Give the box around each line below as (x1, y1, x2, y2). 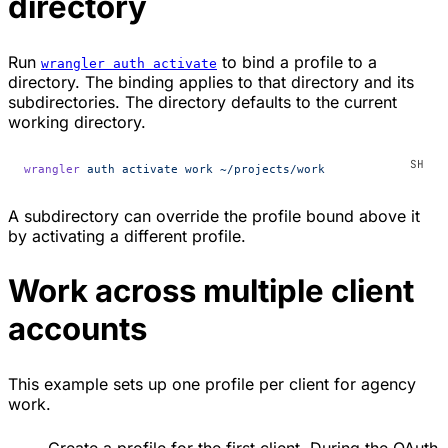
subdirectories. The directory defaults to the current (8, 91, 397, 112)
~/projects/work (213, 161, 325, 176)
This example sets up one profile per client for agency (8, 373, 416, 394)
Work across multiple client (8, 271, 414, 310)
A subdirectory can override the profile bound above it (8, 205, 420, 226)
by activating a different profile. (8, 225, 246, 246)
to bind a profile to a (217, 51, 377, 72)
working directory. (8, 111, 146, 132)
